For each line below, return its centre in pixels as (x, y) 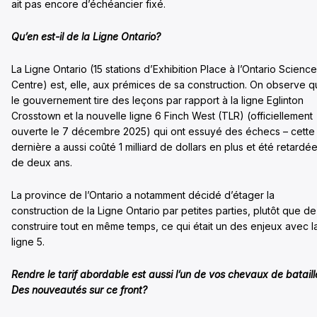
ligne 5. (28, 241)
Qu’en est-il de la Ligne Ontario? (86, 36)
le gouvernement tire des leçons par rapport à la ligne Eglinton (157, 100)
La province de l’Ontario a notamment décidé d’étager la (143, 195)
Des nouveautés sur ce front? (79, 289)
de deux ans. (42, 162)
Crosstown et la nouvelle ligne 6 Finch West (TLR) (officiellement (162, 115)
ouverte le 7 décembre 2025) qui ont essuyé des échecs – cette (163, 131)
